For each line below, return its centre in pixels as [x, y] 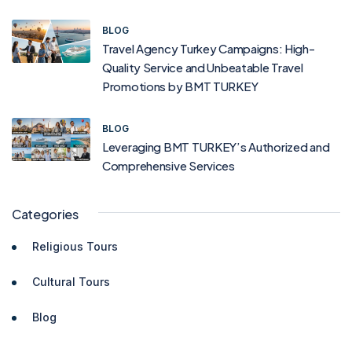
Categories [45, 214]
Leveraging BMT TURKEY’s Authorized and [216, 147]
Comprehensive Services [169, 166]
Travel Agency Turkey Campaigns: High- [209, 49]
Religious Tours [75, 247]
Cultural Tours [71, 282]
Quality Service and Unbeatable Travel [203, 68]
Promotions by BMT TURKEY [180, 86]
